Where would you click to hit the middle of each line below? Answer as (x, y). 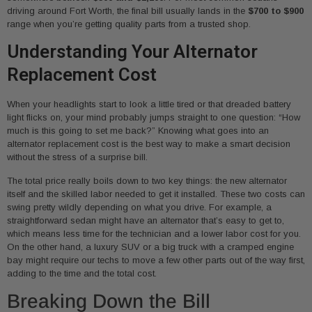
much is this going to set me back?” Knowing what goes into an (138, 131)
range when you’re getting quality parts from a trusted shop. (129, 24)
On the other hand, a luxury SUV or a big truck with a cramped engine (150, 247)
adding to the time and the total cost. (82, 273)
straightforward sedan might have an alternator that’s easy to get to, (146, 220)
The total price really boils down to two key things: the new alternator (147, 180)
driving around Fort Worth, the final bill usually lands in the (127, 11)
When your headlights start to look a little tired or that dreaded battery (149, 104)
